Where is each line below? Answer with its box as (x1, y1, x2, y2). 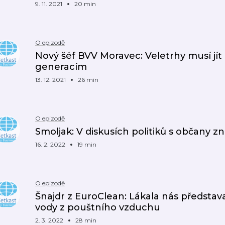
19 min (77, 141, 96, 148)
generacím (35, 61, 87, 72)
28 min (75, 216, 96, 224)
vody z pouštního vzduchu (35, 202, 160, 213)
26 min (78, 76, 98, 83)
